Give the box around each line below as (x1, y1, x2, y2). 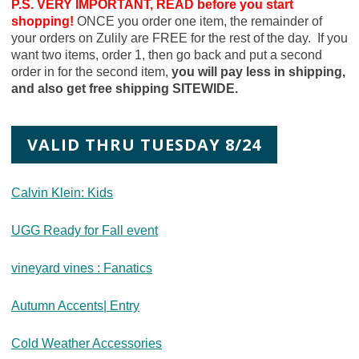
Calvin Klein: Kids (10, 185, 113, 200)
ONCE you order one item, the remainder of (76, 14, 322, 28)
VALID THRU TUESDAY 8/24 (26, 133, 261, 155)
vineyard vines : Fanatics (10, 260, 152, 275)
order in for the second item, (10, 64, 171, 79)
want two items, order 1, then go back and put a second (10, 47, 322, 62)
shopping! (10, 14, 77, 28)
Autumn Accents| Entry (10, 298, 139, 313)
